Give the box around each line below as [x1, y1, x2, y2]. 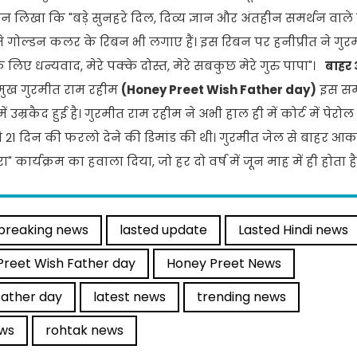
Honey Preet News [167, 254, 281, 273]
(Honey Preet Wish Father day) [121, 81, 316, 99]
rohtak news [45, 321, 124, 340]
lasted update [120, 221, 207, 240]
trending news [197, 288, 286, 307]
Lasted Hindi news [238, 221, 348, 240]
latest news [93, 288, 166, 307]
